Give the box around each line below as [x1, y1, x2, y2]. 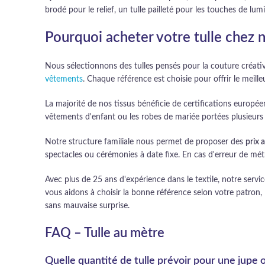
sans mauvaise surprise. [45, 202, 130, 210]
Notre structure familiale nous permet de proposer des [45, 138, 245, 146]
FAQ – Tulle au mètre [45, 227, 164, 240]
